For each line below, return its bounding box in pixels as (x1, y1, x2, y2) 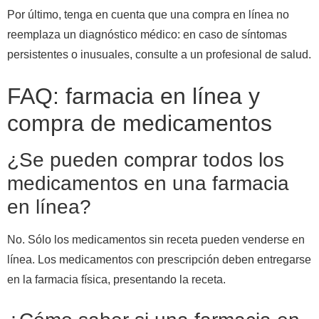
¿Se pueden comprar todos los (7, 149, 284, 172)
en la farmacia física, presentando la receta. (7, 273, 226, 286)
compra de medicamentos (7, 110, 272, 137)
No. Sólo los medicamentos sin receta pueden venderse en (7, 234, 305, 246)
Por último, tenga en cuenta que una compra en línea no (7, 8, 289, 21)
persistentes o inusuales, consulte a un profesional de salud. (7, 48, 311, 61)
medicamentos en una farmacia (7, 172, 289, 195)
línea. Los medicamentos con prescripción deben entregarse (7, 253, 311, 266)
